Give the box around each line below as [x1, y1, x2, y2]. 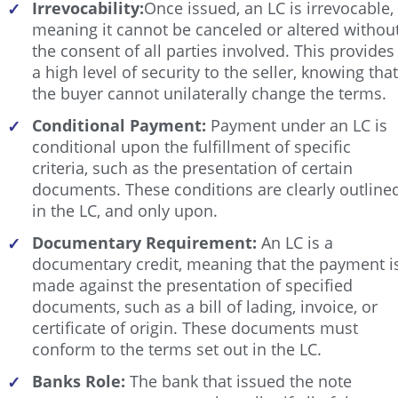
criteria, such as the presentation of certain [32, 156, 353, 179]
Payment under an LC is [206, 114, 387, 136]
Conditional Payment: [32, 114, 206, 136]
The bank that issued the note [125, 370, 352, 392]
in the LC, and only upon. [32, 199, 218, 221]
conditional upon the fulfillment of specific [32, 135, 351, 157]
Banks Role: [32, 370, 125, 392]
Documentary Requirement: [32, 231, 257, 253]
